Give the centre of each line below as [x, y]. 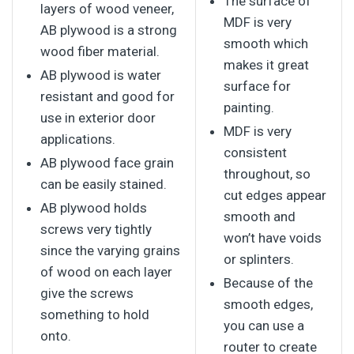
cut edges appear [275, 195]
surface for [257, 86]
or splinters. [259, 259]
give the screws [87, 293]
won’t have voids [273, 237]
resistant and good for [107, 96]
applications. [78, 139]
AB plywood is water [101, 75]
